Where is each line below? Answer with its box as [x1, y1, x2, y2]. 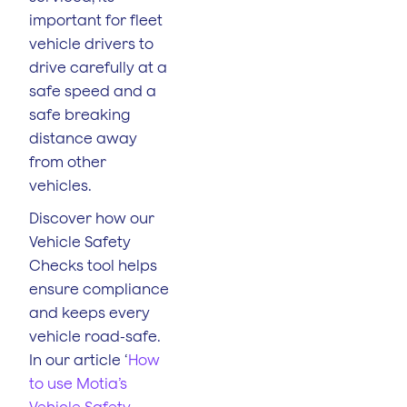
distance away [29, 129, 137, 146]
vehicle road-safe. [29, 327, 161, 344]
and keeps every [29, 303, 150, 321]
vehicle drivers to [29, 35, 154, 52]
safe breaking [29, 105, 131, 123]
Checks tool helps [29, 256, 157, 273]
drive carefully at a [29, 58, 167, 75]
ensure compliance [29, 280, 169, 297]
